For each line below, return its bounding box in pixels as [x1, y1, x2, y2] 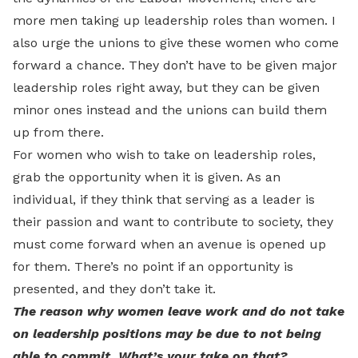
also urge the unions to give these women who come [13, 35, 339, 50]
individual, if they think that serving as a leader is [13, 192, 315, 207]
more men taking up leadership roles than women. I [13, 13, 336, 28]
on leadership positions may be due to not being [13, 326, 321, 341]
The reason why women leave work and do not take [13, 304, 344, 319]
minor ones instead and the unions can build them [13, 102, 327, 117]
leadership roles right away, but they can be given [13, 80, 320, 95]
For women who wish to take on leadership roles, [13, 147, 316, 162]
